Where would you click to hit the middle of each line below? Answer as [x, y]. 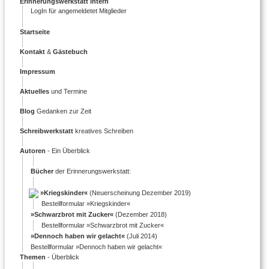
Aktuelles [35, 91]
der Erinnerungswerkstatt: [92, 171]
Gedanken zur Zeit [63, 111]
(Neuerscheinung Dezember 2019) [139, 192]
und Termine [68, 91]
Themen [33, 257]
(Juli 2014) [141, 236]
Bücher [42, 171]
